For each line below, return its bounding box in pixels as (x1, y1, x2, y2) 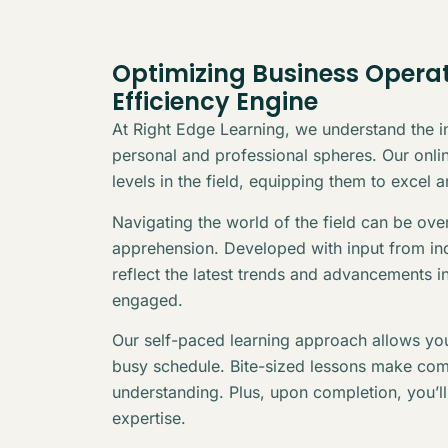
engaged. (112, 289, 183, 310)
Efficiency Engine (112, 85, 318, 119)
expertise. (112, 407, 186, 428)
